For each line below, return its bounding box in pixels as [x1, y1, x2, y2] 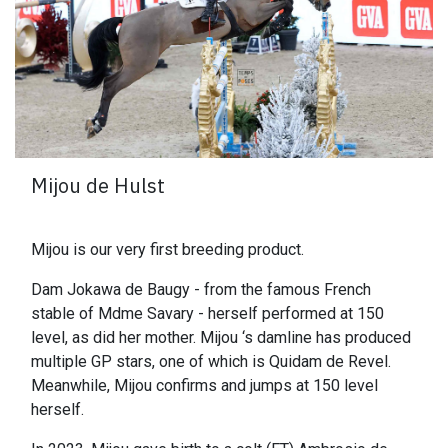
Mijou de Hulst [31, 172, 165, 200]
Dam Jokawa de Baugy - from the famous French [31, 280, 371, 300]
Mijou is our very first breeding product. [31, 240, 308, 260]
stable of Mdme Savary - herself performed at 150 [31, 304, 384, 324]
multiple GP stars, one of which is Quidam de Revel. [31, 352, 391, 372]
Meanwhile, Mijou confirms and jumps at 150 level [31, 376, 378, 396]
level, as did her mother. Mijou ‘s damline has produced [31, 328, 411, 348]
